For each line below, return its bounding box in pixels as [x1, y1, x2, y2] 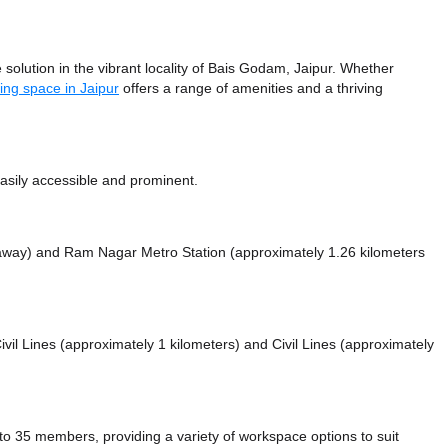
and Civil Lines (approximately [244, 335, 434, 354]
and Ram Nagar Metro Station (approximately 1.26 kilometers [36, 243, 425, 262]
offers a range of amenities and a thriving [119, 79, 383, 98]
